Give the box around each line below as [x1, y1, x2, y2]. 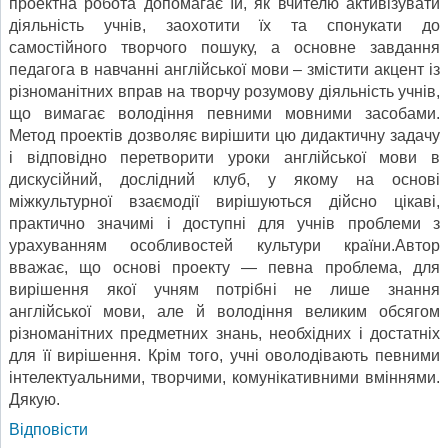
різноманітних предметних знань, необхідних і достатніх [9, 325, 440, 343]
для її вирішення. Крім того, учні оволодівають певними [9, 347, 440, 365]
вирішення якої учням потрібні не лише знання [9, 281, 440, 299]
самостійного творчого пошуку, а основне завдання [9, 39, 440, 57]
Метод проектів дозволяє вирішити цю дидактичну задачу [9, 127, 440, 145]
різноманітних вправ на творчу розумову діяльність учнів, [9, 83, 440, 101]
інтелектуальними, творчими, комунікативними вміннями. [9, 369, 440, 387]
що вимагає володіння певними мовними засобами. [9, 105, 440, 123]
